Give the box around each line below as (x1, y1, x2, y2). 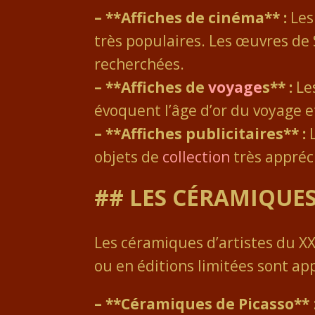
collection (162, 146, 231, 167)
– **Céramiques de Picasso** (94, 293, 310, 314)
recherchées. (94, 53, 185, 74)
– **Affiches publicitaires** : (94, 123, 307, 143)
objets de (94, 146, 163, 167)
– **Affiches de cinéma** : (94, 7, 288, 27)
